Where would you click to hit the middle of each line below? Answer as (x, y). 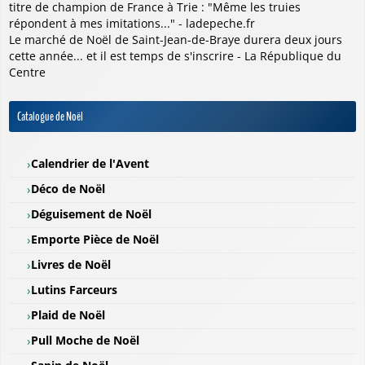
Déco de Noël (68, 189)
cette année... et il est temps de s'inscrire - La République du (175, 56)
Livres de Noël (71, 265)
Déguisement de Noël (91, 214)
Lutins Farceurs (74, 290)
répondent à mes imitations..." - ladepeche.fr (132, 24)
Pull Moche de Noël (85, 341)
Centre (27, 73)
